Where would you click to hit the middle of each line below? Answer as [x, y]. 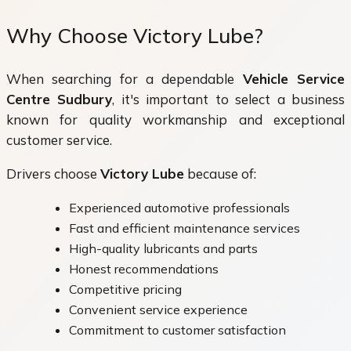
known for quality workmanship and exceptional [175, 120]
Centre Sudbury [60, 100]
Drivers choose [53, 174]
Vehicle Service [294, 79]
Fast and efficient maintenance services [185, 228]
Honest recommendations [144, 269]
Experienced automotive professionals [179, 208]
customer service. [59, 140]
